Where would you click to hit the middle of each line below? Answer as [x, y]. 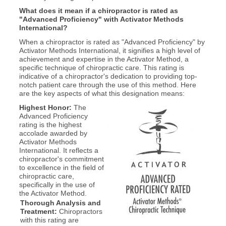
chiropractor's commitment [61, 159]
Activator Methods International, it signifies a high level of [109, 51]
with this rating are [49, 220]
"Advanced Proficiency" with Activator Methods [101, 19]
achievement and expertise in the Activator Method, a [104, 59]
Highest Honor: [45, 107]
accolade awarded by [53, 133]
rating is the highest [50, 124]
